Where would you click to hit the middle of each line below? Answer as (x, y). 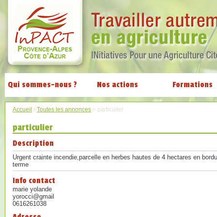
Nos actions (117, 85)
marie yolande (32, 189)
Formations (193, 85)
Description (33, 143)
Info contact (34, 181)
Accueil (22, 109)
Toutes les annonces (64, 109)
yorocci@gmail (33, 196)
